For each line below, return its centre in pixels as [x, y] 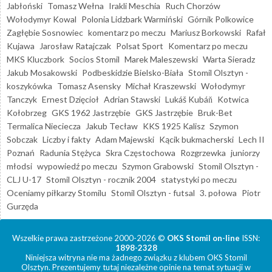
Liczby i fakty [66, 139]
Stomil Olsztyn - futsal [153, 192]
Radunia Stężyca [70, 152]
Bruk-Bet [215, 112]
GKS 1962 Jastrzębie [91, 112]
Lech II [252, 139]
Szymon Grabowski [158, 166]
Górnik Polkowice [221, 19]
